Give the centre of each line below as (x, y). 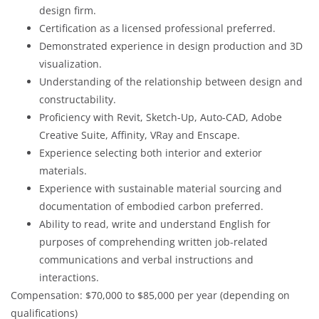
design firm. (68, 10)
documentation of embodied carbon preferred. (151, 206)
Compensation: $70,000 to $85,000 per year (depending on (150, 295)
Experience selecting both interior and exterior (151, 152)
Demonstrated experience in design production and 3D (171, 46)
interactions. (69, 277)
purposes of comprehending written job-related (153, 241)
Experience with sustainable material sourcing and (161, 188)
